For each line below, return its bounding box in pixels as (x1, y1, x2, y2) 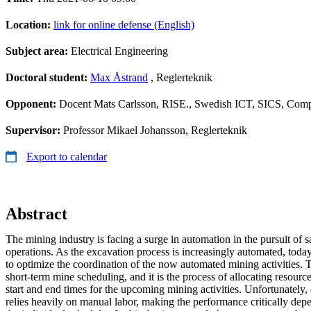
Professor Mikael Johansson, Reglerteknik (63, 124, 247, 136)
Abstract (6, 204, 67, 223)
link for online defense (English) (53, 18, 194, 31)
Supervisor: (6, 124, 63, 136)
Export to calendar (26, 150, 107, 162)
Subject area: (6, 44, 71, 57)
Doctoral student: (6, 71, 90, 83)
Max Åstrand (90, 71, 148, 83)
